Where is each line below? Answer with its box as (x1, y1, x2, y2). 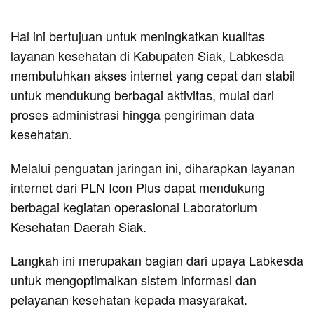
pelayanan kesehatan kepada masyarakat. (11, 289, 247, 308)
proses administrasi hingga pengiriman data (11, 104, 254, 123)
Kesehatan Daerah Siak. (11, 217, 146, 235)
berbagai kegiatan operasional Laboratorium (11, 197, 257, 216)
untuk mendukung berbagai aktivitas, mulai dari (11, 85, 274, 104)
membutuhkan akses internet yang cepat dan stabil (11, 65, 295, 84)
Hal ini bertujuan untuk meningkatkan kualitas (11, 26, 265, 45)
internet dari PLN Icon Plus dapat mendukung (11, 177, 265, 196)
